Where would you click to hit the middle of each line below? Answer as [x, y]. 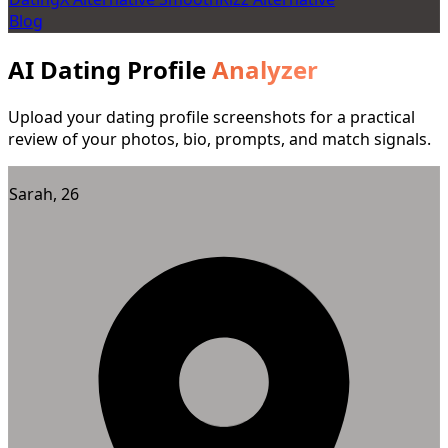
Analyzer [265, 69]
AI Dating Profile [110, 69]
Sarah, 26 [44, 189]
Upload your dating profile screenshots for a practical [211, 116]
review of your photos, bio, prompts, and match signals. [219, 138]
